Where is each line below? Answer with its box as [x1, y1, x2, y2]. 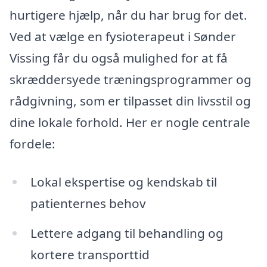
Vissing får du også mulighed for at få [10, 49, 228, 67]
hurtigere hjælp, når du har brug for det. [10, 7, 247, 24]
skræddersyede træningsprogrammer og [10, 71, 252, 88]
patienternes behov [30, 195, 146, 212]
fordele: [10, 135, 55, 153]
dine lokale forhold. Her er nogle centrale [10, 114, 250, 131]
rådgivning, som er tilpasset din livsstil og [10, 92, 251, 110]
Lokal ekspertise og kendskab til [30, 173, 217, 191]
